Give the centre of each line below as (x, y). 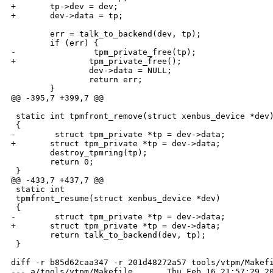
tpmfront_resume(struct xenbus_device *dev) (116, 199)
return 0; (52, 162)
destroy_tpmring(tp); (79, 153)
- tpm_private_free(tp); (104, 52)
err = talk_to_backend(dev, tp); (106, 34)
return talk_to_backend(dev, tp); (108, 235)
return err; (77, 80)
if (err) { (55, 43)
